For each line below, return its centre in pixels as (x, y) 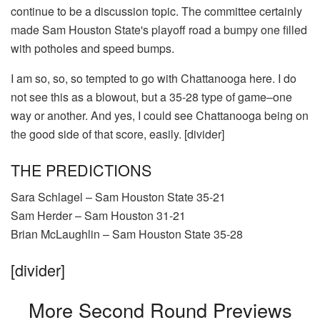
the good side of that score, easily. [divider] (117, 134)
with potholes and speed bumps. (92, 48)
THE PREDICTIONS (81, 169)
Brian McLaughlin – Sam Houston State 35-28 (127, 234)
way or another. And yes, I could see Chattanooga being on (160, 115)
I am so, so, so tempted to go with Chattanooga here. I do (154, 78)
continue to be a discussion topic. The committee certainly (156, 11)
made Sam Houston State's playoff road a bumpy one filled (159, 29)
